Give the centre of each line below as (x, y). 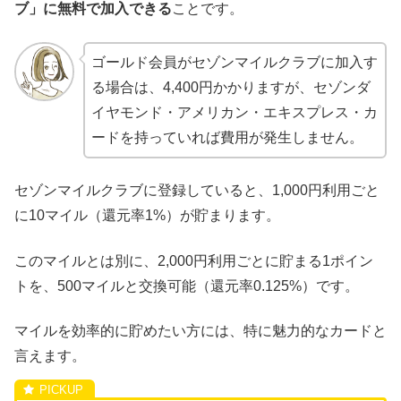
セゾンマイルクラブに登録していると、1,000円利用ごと (197, 191)
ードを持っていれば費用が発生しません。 (227, 137)
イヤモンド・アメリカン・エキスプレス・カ (234, 112)
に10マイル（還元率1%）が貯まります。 (147, 216)
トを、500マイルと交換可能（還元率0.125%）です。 (187, 286)
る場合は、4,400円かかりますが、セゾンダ (230, 87)
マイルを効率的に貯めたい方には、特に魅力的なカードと (200, 330)
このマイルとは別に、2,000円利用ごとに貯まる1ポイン (194, 260)
